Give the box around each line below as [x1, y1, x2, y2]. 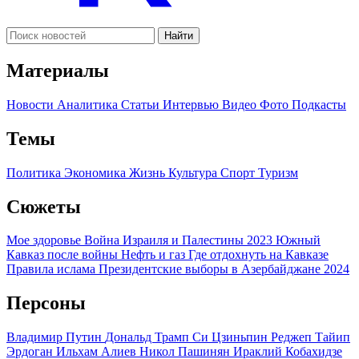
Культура [168, 165, 220, 179]
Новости [6, 97, 57, 111]
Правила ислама [6, 262, 99, 276]
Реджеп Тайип [271, 330, 350, 345]
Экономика [64, 165, 129, 179]
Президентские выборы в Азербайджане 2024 [99, 262, 349, 276]
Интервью [163, 97, 222, 111]
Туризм [258, 165, 298, 179]
